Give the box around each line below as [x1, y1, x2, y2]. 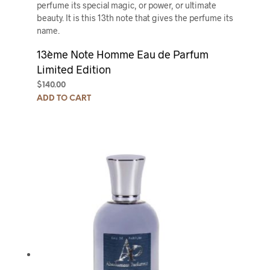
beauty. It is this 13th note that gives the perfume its [36, 13, 233, 24]
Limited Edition [36, 63, 111, 77]
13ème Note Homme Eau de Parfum [36, 48, 209, 61]
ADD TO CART [36, 95, 91, 103]
